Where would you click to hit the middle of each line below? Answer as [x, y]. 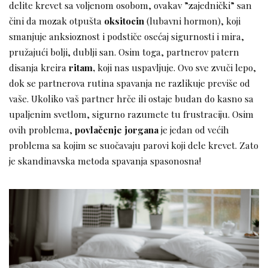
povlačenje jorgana [117, 130]
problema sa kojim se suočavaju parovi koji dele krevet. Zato [134, 145]
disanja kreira [39, 68]
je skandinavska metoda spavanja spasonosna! [105, 161]
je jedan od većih [194, 130]
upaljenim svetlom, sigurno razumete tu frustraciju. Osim [131, 114]
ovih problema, [42, 130]
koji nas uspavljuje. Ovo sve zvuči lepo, [176, 68]
